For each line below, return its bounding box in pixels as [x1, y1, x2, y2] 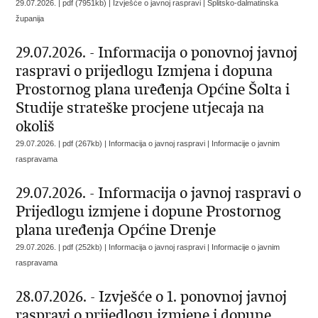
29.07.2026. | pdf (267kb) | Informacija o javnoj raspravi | [16, 139, 212, 148]
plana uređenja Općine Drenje [16, 221, 216, 239]
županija [16, 14, 45, 23]
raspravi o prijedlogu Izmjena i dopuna [16, 62, 273, 80]
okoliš [16, 117, 55, 136]
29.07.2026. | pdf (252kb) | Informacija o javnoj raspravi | [16, 243, 212, 251]
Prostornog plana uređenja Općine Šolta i [16, 80, 290, 99]
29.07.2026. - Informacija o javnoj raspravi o [16, 184, 302, 202]
